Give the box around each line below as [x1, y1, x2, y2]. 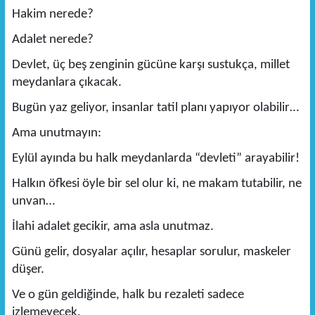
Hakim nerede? [11, 8, 94, 22]
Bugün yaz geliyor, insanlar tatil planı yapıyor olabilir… [11, 101, 299, 115]
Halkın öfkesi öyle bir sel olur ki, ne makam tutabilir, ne [11, 177, 302, 191]
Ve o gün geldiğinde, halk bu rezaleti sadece [11, 288, 244, 302]
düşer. [11, 263, 44, 277]
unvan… [11, 195, 55, 209]
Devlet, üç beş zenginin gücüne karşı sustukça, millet [11, 58, 290, 72]
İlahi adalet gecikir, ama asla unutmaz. [11, 220, 214, 234]
